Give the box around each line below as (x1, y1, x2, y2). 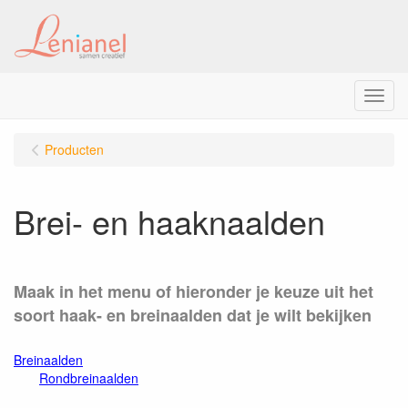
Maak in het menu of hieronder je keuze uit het (14, 280, 373, 303)
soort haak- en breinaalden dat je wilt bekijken (14, 303, 372, 327)
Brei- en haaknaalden (14, 198, 325, 244)
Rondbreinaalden (39, 369, 138, 387)
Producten (45, 140, 104, 158)
